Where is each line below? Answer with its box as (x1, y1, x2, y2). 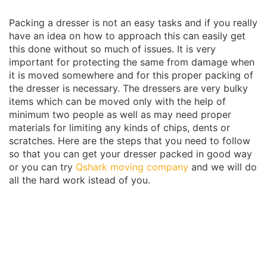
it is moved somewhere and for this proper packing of (9, 69, 253, 81)
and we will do (188, 161, 257, 173)
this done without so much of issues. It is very (9, 43, 216, 55)
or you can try (9, 161, 76, 173)
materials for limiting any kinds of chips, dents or (9, 122, 230, 133)
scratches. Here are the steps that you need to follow (9, 135, 250, 147)
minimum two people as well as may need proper (9, 108, 231, 120)
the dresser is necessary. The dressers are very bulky (9, 82, 248, 94)
